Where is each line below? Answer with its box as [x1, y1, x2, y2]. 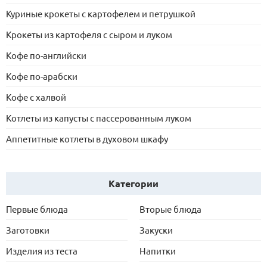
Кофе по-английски [6, 49, 86, 61]
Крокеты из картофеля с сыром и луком [6, 29, 172, 41]
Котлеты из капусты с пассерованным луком [6, 112, 191, 124]
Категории [108, 177, 159, 190]
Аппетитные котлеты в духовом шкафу [6, 133, 168, 145]
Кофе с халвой [6, 91, 66, 103]
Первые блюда [6, 203, 68, 215]
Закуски [139, 224, 173, 236]
